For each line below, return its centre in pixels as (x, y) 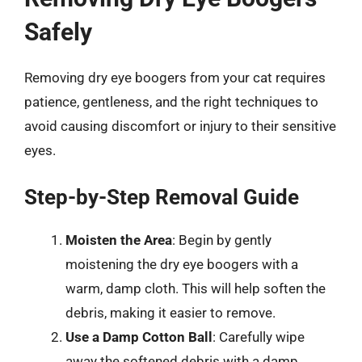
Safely (58, 32)
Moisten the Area (119, 240)
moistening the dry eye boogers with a (182, 264)
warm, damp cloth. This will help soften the (196, 288)
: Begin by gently (222, 240)
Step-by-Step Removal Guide (162, 197)
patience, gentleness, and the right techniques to (171, 101)
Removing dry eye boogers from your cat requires (175, 77)
